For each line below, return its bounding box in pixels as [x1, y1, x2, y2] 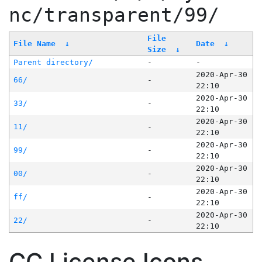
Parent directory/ [13, 58, 93, 67]
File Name [13, 39, 56, 49]
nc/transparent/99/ [9, 4, 219, 27]
